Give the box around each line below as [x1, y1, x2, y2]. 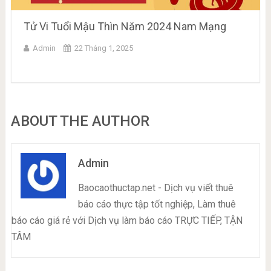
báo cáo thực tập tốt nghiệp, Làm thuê [77, 198, 236, 211]
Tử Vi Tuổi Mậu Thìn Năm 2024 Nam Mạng [23, 20, 226, 33]
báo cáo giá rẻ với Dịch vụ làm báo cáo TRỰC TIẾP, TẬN [11, 215, 243, 227]
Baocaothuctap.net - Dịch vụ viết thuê [77, 182, 233, 194]
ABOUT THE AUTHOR [10, 113, 149, 130]
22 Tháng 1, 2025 [74, 44, 133, 53]
